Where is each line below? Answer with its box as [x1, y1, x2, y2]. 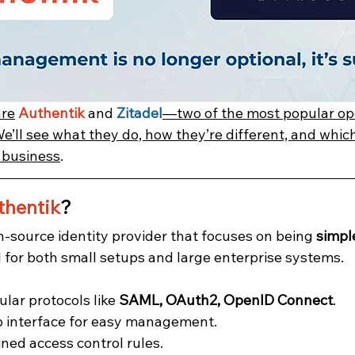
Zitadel [116, 104, 162, 123]
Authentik [18, 104, 85, 123]
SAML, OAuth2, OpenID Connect [119, 291, 333, 310]
